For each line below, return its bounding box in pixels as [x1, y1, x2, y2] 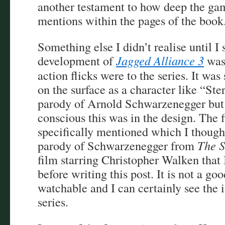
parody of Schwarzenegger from [38, 137, 197, 154]
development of [38, 52, 116, 69]
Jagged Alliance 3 [116, 52, 204, 69]
